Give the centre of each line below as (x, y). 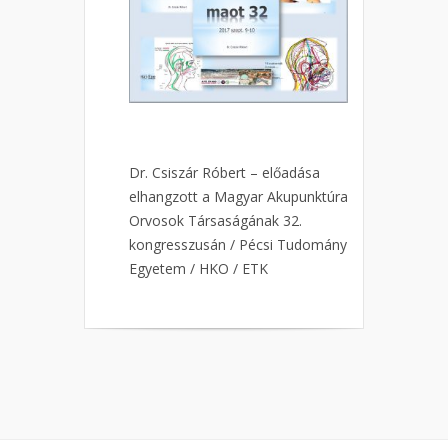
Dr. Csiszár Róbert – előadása (224, 173)
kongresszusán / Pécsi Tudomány (238, 245)
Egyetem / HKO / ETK (198, 269)
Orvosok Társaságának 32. (215, 221)
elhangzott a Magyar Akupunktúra (238, 197)
